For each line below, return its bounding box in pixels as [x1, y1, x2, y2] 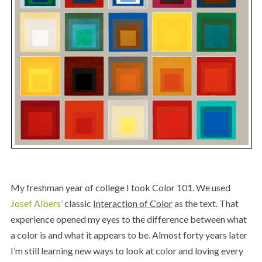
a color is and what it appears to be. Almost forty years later [10, 229, 247, 240]
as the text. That [172, 197, 239, 209]
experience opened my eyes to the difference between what [10, 213, 247, 225]
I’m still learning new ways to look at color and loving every [10, 244, 243, 256]
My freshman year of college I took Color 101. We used [10, 181, 230, 193]
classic [62, 197, 93, 209]
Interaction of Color [92, 197, 173, 209]
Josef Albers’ [10, 197, 63, 209]
